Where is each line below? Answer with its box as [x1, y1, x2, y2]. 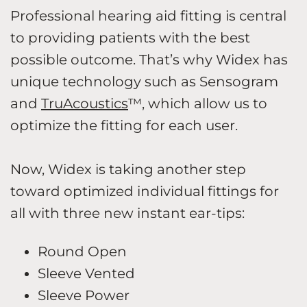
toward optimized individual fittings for [10, 182, 279, 199]
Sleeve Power [38, 286, 136, 304]
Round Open [38, 243, 134, 260]
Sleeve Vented [38, 265, 138, 282]
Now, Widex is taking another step [10, 160, 246, 177]
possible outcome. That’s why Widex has [10, 51, 288, 68]
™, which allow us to [128, 95, 267, 112]
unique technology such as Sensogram [10, 73, 278, 90]
